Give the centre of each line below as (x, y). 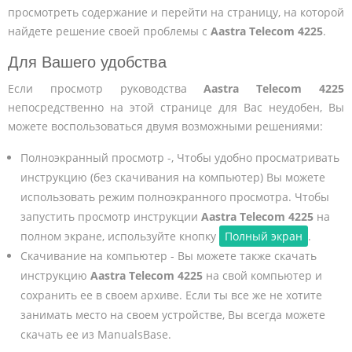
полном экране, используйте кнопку (119, 236)
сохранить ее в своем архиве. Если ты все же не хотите (171, 295)
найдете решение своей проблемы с (109, 31)
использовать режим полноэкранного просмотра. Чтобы (174, 196)
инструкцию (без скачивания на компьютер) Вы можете (172, 177)
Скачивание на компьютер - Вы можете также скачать (168, 255)
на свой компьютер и (262, 275)
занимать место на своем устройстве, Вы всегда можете (172, 314)
